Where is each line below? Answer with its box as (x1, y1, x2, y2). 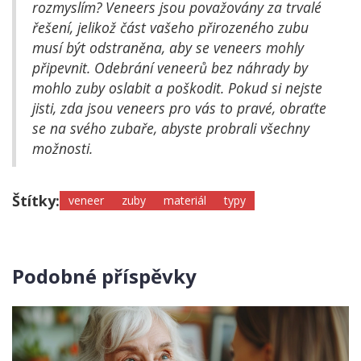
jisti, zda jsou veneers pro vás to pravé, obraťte (32, 98, 326, 118)
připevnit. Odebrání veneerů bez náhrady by (32, 58, 308, 78)
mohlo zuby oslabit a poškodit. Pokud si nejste (32, 78, 322, 98)
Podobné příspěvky (12, 263, 197, 290)
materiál (164, 193, 206, 209)
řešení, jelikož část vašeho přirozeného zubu (32, 18, 309, 38)
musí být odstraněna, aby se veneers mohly (32, 38, 304, 58)
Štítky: (12, 191, 60, 211)
